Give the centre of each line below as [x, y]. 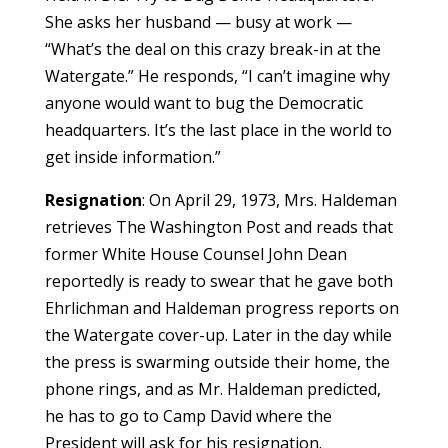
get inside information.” [132, 156]
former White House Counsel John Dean [195, 253]
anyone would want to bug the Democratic [203, 102]
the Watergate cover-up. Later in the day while [218, 334]
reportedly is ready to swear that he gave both [218, 280]
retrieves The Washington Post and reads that [218, 226]
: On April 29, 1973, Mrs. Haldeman [269, 199]
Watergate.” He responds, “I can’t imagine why [217, 75]
